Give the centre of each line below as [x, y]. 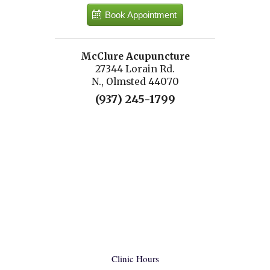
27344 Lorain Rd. [135, 69]
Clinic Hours [135, 259]
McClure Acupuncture [135, 57]
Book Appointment [141, 15]
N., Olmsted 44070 [135, 82]
